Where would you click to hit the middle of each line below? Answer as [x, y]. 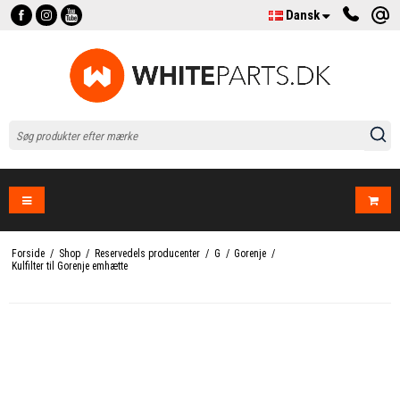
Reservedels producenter [147, 254]
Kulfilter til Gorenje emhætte [69, 267]
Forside [28, 254]
